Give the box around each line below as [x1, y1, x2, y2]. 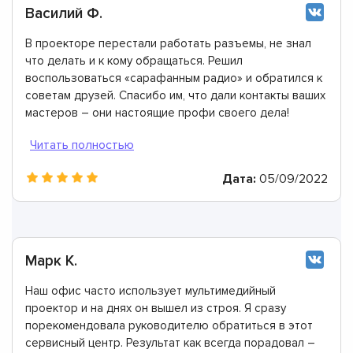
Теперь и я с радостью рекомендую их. [25, 122, 242, 137]
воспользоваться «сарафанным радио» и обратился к [25, 70, 322, 85]
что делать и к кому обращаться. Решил [25, 53, 243, 68]
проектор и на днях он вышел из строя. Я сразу [25, 300, 286, 315]
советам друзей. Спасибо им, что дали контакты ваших [25, 87, 325, 102]
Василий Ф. [25, 4, 102, 23]
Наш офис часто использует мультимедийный [25, 283, 276, 298]
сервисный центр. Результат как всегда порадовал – [25, 335, 315, 350]
